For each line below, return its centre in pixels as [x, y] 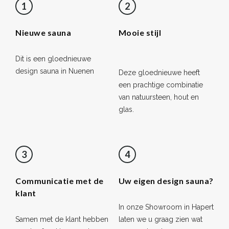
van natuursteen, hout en [158, 97]
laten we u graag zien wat [160, 219]
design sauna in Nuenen [55, 71]
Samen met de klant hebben [62, 219]
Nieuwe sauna [43, 32]
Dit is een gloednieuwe [53, 59]
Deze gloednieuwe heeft [159, 72]
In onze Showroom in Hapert [166, 207]
